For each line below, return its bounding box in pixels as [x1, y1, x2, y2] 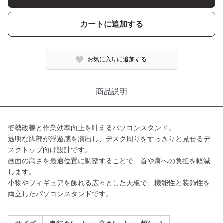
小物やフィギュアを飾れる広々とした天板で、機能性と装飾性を [8, 179, 210, 187]
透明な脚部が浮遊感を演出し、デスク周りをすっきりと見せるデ [8, 135, 210, 143]
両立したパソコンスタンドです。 [8, 190, 112, 198]
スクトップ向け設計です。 [8, 146, 92, 154]
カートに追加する [80, 20, 143, 28]
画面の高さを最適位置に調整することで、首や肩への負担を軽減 [8, 157, 210, 165]
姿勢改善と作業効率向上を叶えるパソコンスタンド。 [8, 124, 175, 132]
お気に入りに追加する [87, 56, 147, 63]
